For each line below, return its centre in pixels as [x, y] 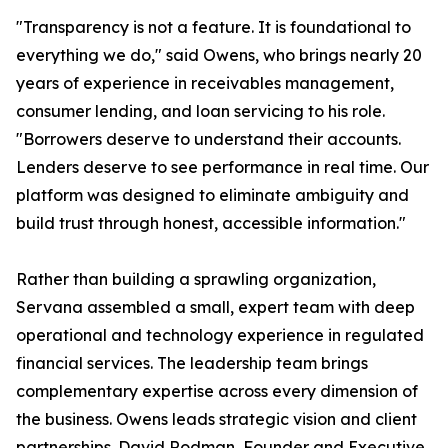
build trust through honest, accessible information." [211, 223]
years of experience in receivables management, [205, 83]
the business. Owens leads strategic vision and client [216, 419]
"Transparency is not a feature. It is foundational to [213, 27]
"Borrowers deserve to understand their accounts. [208, 139]
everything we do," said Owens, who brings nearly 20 [219, 55]
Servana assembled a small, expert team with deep [215, 307]
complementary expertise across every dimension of [217, 391]
